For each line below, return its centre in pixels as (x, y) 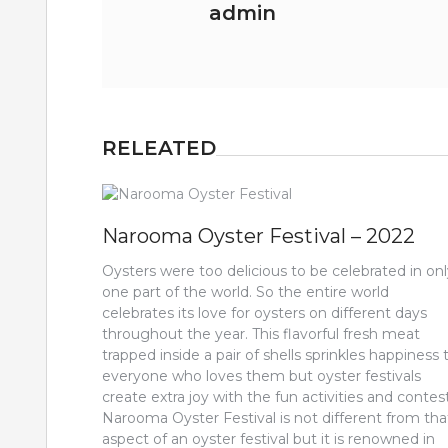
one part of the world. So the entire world (245, 292)
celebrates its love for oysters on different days (264, 313)
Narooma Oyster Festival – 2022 (258, 236)
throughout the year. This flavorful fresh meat (261, 334)
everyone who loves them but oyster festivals (261, 376)
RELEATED (159, 148)
